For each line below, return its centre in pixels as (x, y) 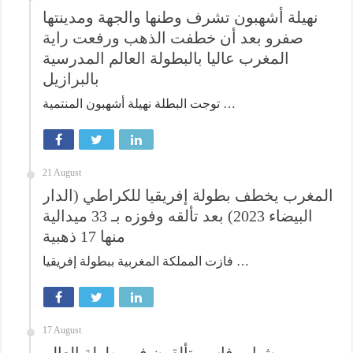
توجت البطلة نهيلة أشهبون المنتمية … (228, 103)
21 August (62, 172)
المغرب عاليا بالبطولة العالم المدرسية (166, 58)
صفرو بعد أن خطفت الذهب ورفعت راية (173, 37)
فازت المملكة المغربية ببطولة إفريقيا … (242, 261)
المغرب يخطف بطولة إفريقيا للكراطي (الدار (188, 195)
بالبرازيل (71, 78)
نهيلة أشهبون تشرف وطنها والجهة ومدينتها (181, 17)
